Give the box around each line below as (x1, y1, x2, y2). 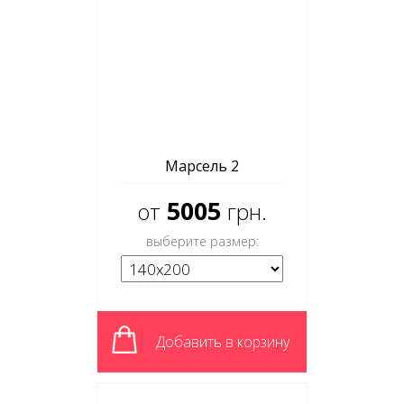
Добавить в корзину (156, 332, 289, 352)
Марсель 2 (165, 156, 239, 176)
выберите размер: (145, 233, 259, 250)
